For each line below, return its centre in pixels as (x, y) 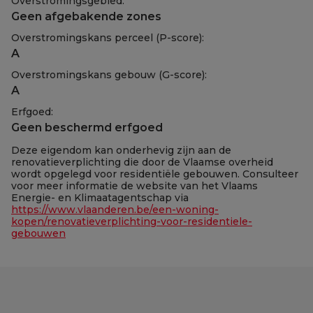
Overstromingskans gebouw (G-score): (109, 75)
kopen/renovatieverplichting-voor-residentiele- (132, 221)
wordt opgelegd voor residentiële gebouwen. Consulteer (155, 174)
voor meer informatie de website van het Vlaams (134, 185)
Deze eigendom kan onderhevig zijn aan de (121, 150)
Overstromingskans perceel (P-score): (108, 38)
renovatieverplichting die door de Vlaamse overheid (142, 162)
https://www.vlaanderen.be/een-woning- (115, 209)
